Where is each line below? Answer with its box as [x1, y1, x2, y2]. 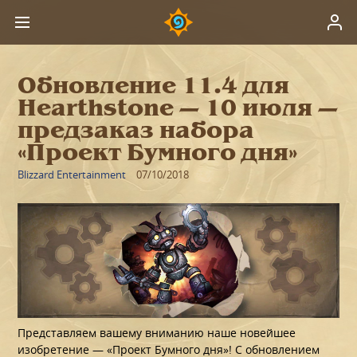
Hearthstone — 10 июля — [18, 94, 339, 123]
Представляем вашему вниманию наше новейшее [18, 324, 296, 340]
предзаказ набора [18, 116, 255, 145]
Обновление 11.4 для [18, 72, 290, 100]
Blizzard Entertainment [18, 167, 127, 182]
